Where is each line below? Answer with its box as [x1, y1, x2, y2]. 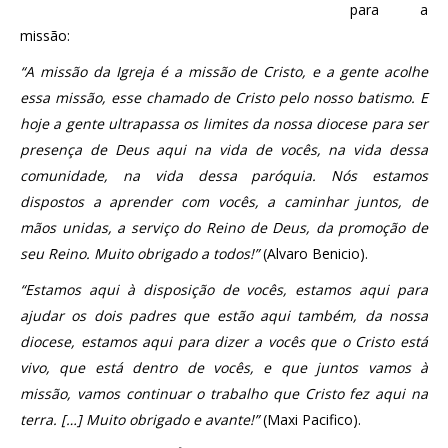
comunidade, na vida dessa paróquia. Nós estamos [20, 166, 428, 185]
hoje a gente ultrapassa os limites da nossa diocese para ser [20, 114, 428, 133]
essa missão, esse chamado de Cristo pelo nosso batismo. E [20, 88, 428, 107]
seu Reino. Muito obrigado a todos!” [20, 244, 263, 263]
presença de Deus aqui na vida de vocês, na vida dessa [20, 140, 428, 159]
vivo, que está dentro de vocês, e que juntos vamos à [20, 358, 428, 377]
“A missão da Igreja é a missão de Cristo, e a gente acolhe [20, 62, 428, 81]
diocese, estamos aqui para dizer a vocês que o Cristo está [20, 332, 428, 351]
